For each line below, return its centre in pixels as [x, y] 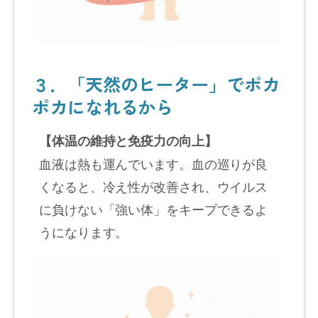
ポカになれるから [103, 106]
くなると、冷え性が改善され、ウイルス [154, 186]
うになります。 [84, 231]
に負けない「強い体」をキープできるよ [154, 208]
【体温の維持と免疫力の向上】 [128, 140]
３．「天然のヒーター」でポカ [156, 83]
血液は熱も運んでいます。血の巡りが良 [154, 163]
